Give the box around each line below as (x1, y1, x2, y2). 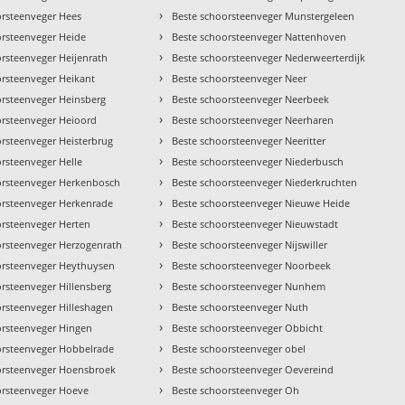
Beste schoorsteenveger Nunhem (172, 279, 326, 294)
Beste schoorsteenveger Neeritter (172, 134, 326, 148)
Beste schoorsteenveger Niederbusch (172, 155, 344, 169)
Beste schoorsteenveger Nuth (172, 300, 309, 315)
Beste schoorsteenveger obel (172, 342, 306, 356)
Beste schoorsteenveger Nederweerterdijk (172, 51, 366, 65)
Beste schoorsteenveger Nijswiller (172, 238, 328, 252)
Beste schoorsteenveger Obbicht (172, 321, 324, 335)
